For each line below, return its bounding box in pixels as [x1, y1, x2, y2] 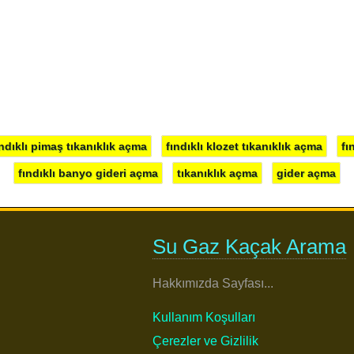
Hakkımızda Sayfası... [152, 277, 273, 291]
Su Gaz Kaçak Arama [152, 235, 346, 259]
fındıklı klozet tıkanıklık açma [166, 140, 322, 153]
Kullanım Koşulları [152, 311, 255, 325]
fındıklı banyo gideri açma [18, 167, 158, 180]
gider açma [277, 167, 336, 180]
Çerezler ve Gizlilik [152, 334, 258, 348]
